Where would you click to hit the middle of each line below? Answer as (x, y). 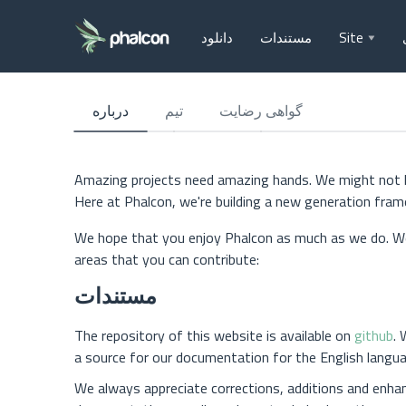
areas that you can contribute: (167, 259)
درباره (111, 111)
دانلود (217, 38)
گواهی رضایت (261, 111)
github (374, 335)
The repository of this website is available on (214, 335)
